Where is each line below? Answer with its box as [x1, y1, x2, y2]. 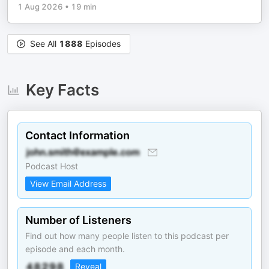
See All [30, 38, 59, 49]
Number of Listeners [25, 214, 131, 226]
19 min [71, 2, 97, 11]
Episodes [83, 38, 121, 49]
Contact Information [25, 129, 130, 142]
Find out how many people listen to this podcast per [25, 231, 229, 241]
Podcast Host [25, 161, 78, 171]
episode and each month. [25, 244, 125, 254]
